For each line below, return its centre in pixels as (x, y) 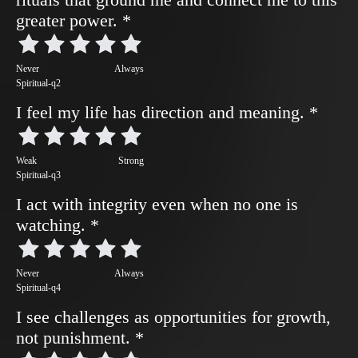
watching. (53, 225)
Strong (131, 161)
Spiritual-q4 (38, 288)
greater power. (69, 20)
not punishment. (76, 338)
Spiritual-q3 (38, 175)
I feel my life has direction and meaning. (163, 112)
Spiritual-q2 (38, 83)
